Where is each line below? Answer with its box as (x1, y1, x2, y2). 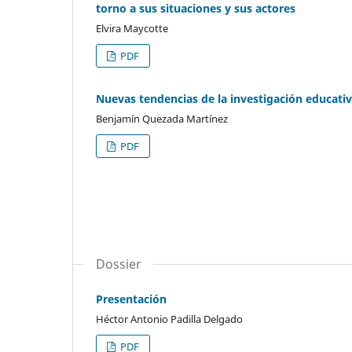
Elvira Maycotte (96, 20, 168, 35)
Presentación (96, 291, 167, 306)
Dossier (96, 255, 141, 273)
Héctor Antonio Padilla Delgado (96, 311, 243, 326)
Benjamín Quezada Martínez (96, 111, 228, 126)
